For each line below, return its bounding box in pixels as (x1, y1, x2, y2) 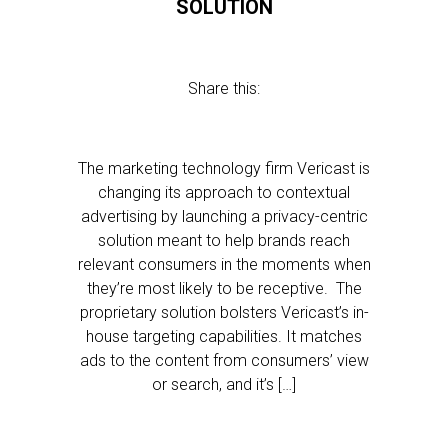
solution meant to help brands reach (98, 231, 350, 250)
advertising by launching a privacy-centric (80, 207, 368, 226)
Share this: (188, 79, 260, 98)
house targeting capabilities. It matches (86, 327, 362, 346)
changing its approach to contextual (98, 183, 350, 202)
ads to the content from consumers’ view (79, 351, 369, 370)
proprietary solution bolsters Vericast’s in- (79, 303, 369, 322)
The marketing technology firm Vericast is (78, 159, 370, 178)
